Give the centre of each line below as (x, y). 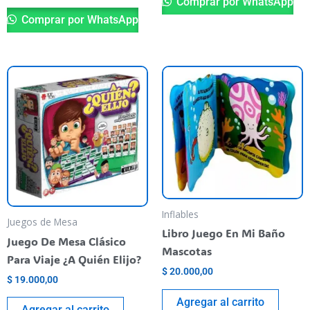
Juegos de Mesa (42, 222)
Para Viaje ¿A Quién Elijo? (74, 259)
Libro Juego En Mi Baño (224, 233)
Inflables (180, 214)
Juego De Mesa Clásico (66, 241)
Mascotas (187, 251)
